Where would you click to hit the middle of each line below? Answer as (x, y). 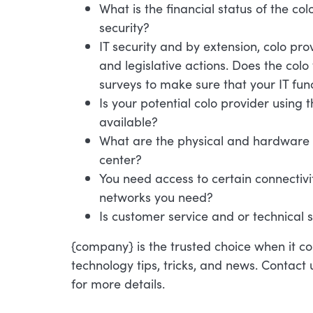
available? (129, 121)
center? (121, 159)
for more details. (118, 283)
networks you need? (156, 197)
